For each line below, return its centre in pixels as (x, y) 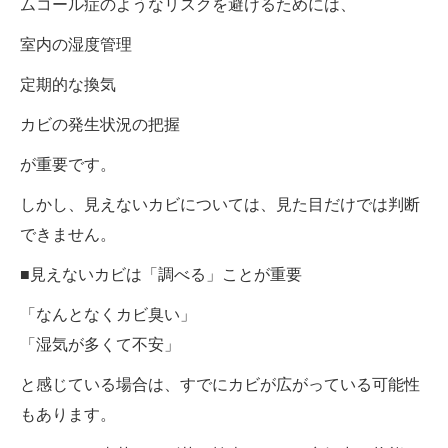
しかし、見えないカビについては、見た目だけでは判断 (220, 204)
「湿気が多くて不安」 (100, 344)
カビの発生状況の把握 (100, 124)
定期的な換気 (68, 84)
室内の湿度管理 (76, 44)
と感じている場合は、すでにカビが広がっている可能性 (220, 384)
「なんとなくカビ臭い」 (108, 314)
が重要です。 (68, 164)
